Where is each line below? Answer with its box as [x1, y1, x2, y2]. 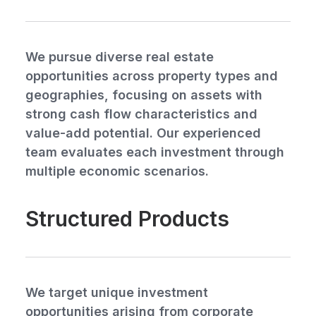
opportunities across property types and [25, 68, 278, 83]
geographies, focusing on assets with [25, 87, 262, 102]
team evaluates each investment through [25, 145, 284, 159]
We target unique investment [25, 285, 208, 300]
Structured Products [25, 206, 229, 231]
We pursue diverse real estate [25, 49, 214, 64]
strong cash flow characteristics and [25, 107, 257, 121]
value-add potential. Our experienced [25, 126, 261, 140]
